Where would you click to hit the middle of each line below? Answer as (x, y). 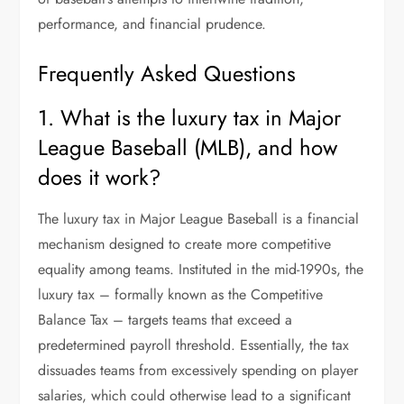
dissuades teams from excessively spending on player (198, 370)
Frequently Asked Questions (167, 73)
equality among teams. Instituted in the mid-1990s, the (201, 269)
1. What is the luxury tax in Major (190, 118)
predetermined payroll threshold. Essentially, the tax (194, 345)
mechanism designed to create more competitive (185, 244)
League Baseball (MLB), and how (188, 147)
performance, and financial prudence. (152, 24)
